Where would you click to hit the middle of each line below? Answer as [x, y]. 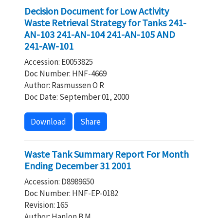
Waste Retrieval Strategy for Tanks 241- [105, 23]
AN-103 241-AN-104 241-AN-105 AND [100, 34]
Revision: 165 [46, 205]
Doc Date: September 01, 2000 [77, 97]
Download [48, 122]
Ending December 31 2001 [78, 166]
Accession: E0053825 [59, 62]
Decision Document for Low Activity [97, 11]
